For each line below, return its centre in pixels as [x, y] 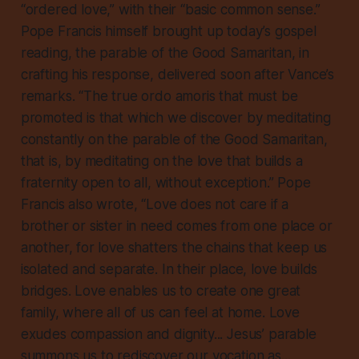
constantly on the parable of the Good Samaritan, [174, 140]
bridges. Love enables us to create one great [161, 291]
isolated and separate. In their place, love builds [169, 270]
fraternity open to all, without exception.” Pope [165, 183]
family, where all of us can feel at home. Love [160, 313]
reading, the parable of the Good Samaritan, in [165, 53]
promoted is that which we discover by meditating [175, 118]
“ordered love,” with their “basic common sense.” [170, 10]
